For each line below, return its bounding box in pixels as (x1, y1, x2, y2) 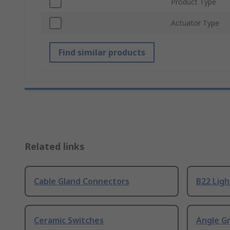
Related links (25, 140, 85, 153)
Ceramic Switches (34, 215, 104, 226)
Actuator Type (171, 18, 219, 28)
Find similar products (59, 47, 145, 59)
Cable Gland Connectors (34, 176, 129, 187)
